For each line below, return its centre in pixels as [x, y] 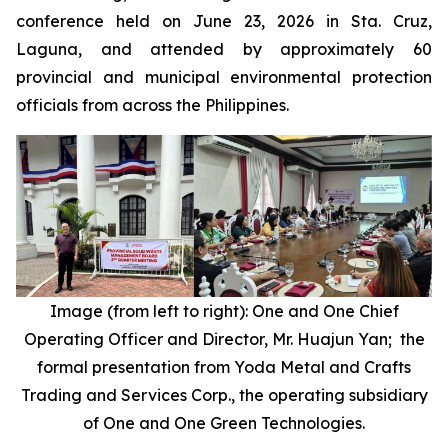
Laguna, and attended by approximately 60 [224, 49]
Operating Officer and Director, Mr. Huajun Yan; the [224, 338]
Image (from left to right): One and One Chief [224, 310]
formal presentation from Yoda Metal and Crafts [224, 366]
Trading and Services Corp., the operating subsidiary [224, 394]
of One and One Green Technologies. [224, 422]
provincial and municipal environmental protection [224, 77]
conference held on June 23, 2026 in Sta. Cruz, [224, 21]
